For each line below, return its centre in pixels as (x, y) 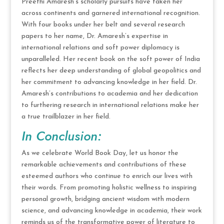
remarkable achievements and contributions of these (104, 164)
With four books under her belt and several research (103, 24)
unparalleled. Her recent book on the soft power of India (110, 59)
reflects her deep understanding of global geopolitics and (111, 70)
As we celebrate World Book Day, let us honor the (100, 153)
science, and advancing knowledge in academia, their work (111, 210)
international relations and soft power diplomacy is (100, 47)
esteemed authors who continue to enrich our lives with (107, 176)
